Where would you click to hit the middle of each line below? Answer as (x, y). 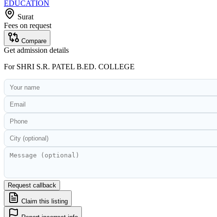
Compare (34, 41)
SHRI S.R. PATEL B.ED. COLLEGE (76, 66)
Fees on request (28, 25)
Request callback (32, 185)
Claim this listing (44, 201)
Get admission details (36, 50)
